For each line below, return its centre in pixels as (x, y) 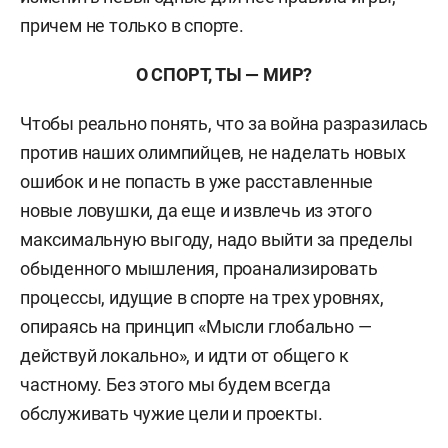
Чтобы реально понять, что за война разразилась (224, 123)
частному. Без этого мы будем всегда (175, 384)
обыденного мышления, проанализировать (199, 268)
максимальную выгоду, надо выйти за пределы (216, 239)
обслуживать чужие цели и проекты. (171, 413)
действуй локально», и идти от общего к (184, 355)
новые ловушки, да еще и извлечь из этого (196, 210)
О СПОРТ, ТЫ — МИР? (224, 74)
